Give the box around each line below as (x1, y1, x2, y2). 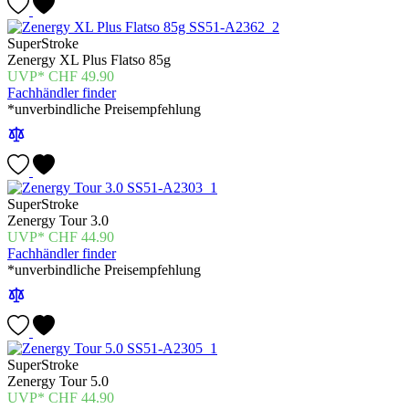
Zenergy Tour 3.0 (7, 213, 109, 229)
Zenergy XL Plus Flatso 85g (7, 52, 171, 68)
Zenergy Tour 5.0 (7, 373, 109, 390)
